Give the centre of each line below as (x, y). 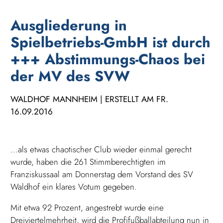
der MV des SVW (70, 76)
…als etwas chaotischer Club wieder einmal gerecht (101, 149)
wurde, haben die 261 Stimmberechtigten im (88, 162)
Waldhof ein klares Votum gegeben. (74, 186)
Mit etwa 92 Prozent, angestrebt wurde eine (87, 207)
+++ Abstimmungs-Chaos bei (108, 59)
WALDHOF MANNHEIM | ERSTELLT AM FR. (90, 99)
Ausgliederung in (69, 25)
